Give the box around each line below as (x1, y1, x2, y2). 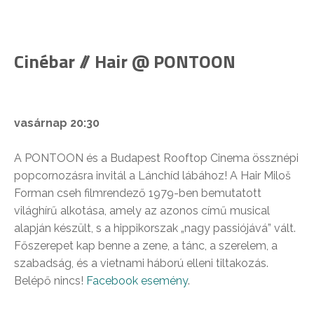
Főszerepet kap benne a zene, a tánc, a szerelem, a (14, 239, 278, 253)
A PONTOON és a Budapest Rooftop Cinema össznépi (14, 151, 299, 165)
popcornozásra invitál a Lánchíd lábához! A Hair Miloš (14, 169, 291, 183)
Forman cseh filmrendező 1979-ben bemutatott (14, 186, 261, 200)
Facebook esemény (86, 274, 188, 288)
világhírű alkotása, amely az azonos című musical (14, 204, 270, 218)
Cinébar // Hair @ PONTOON (14, 48, 235, 76)
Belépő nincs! (14, 274, 86, 288)
